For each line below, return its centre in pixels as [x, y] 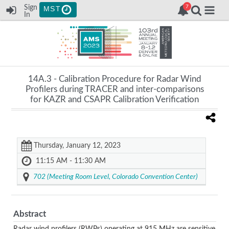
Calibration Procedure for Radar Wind [130, 79]
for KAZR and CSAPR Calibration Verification [114, 99]
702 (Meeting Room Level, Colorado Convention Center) [115, 177]
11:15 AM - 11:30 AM [71, 161]
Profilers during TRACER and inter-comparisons [114, 89]
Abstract [29, 214]
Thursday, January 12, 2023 [77, 145]
